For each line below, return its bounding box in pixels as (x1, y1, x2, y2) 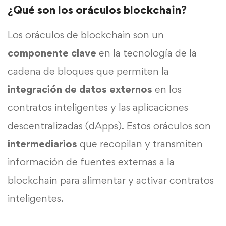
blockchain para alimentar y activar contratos (8, 174, 214, 187)
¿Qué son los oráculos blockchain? (8, 3, 187, 17)
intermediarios (8, 138, 77, 150)
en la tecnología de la (96, 47, 197, 60)
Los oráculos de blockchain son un (8, 29, 164, 41)
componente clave (8, 47, 96, 60)
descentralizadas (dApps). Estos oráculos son (8, 120, 211, 132)
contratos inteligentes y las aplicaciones (8, 101, 188, 114)
